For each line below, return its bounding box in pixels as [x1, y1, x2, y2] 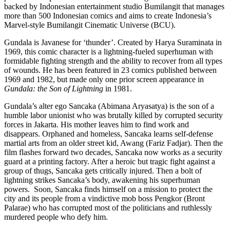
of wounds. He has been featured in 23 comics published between [4, 66, 217, 75]
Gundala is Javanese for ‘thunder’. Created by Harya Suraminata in [4, 38, 222, 47]
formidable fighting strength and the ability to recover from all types [4, 56, 222, 66]
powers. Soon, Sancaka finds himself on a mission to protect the [4, 185, 213, 194]
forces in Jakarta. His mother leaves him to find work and [4, 120, 189, 129]
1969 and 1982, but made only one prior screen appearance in [4, 75, 204, 84]
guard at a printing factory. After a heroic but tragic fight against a [4, 157, 215, 166]
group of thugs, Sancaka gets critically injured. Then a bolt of [4, 166, 202, 176]
